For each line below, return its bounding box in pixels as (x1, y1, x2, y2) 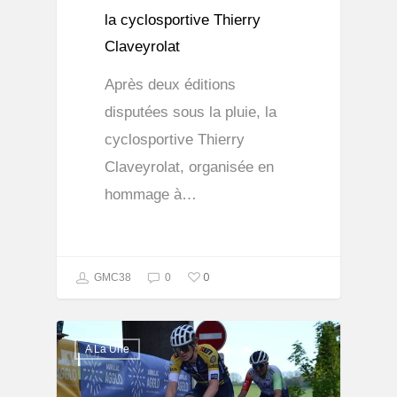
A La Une (85, 343, 129, 356)
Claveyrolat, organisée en (105, 159, 275, 176)
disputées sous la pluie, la (105, 104, 277, 121)
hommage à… (105, 186, 198, 204)
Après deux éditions (105, 76, 237, 94)
